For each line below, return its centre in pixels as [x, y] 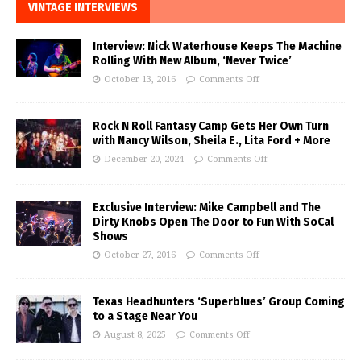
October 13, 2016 [140, 80]
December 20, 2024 [144, 160]
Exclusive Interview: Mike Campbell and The [207, 208]
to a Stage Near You [145, 317]
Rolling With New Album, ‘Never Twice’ [192, 61]
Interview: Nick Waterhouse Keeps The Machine [217, 47]
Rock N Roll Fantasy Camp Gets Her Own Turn [211, 127]
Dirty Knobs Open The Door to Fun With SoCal [213, 222]
